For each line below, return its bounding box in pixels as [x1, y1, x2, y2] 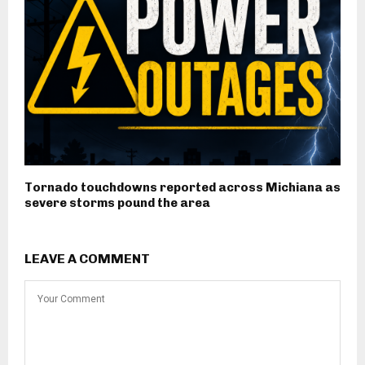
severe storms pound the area [24, 196, 210, 211]
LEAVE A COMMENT [24, 251, 150, 267]
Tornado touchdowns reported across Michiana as [24, 180, 341, 196]
